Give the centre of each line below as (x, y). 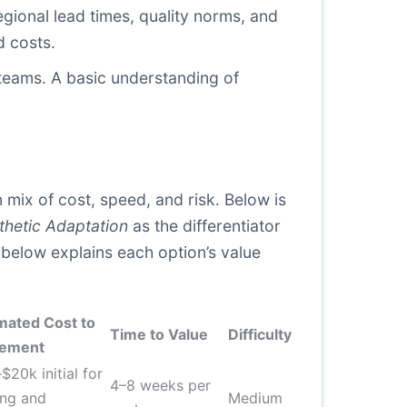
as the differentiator (204, 226)
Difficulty (260, 334)
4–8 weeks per (160, 385)
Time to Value (159, 334)
